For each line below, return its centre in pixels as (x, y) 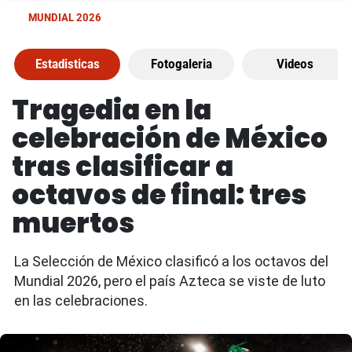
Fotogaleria (181, 64)
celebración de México (170, 138)
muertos (73, 223)
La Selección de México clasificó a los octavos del (171, 261)
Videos (295, 64)
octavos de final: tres (159, 195)
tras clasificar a (123, 167)
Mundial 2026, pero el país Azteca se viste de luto (170, 281)
